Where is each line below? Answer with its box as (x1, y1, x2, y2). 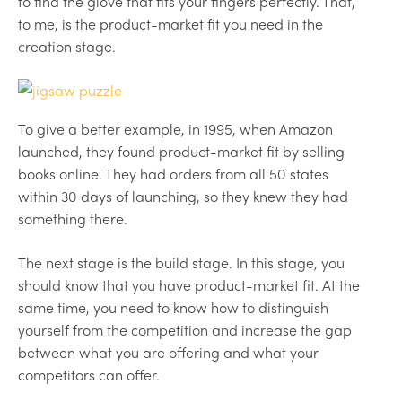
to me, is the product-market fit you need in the (18, 13, 323, 34)
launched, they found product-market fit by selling (18, 140, 345, 162)
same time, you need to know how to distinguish (18, 296, 328, 318)
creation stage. (18, 35, 116, 57)
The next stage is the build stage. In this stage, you (18, 251, 345, 273)
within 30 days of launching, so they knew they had (18, 185, 348, 206)
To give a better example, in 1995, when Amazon (18, 118, 333, 139)
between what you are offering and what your (18, 341, 319, 363)
